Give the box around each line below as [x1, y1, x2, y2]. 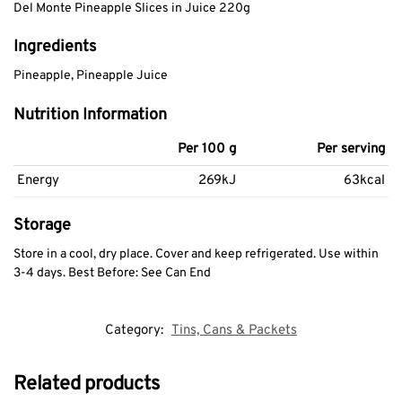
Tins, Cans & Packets [171, 322, 297, 340]
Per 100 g [178, 140, 236, 158]
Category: [105, 322, 167, 340]
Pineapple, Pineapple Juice [13, 68, 168, 84]
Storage [13, 214, 71, 236]
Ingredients [13, 37, 96, 58]
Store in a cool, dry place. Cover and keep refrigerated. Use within [13, 246, 379, 262]
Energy [17, 171, 59, 189]
